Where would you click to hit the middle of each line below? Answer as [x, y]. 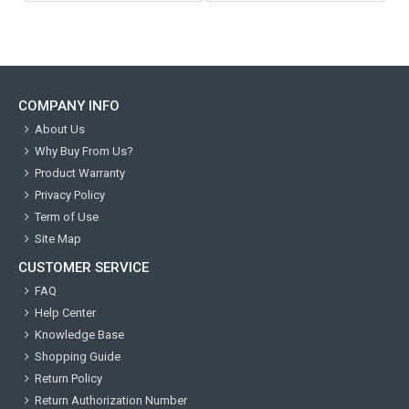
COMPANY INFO [69, 106]
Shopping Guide [78, 357]
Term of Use [67, 217]
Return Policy [68, 379]
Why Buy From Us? [84, 152]
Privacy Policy [70, 195]
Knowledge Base [79, 335]
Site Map [58, 239]
